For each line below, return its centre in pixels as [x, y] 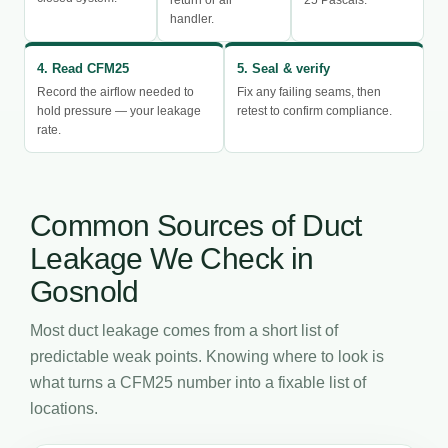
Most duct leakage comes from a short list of [184, 330]
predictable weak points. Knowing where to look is [207, 356]
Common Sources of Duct [196, 225]
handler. [192, 18]
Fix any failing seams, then [309, 91]
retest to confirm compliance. [314, 110]
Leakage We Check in [172, 258]
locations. [64, 408]
